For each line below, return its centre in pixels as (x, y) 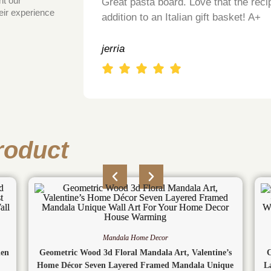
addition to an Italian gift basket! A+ (181, 17)
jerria (113, 48)
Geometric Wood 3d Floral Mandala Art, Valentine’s (135, 252)
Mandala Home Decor (135, 237)
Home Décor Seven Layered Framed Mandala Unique (135, 265)
